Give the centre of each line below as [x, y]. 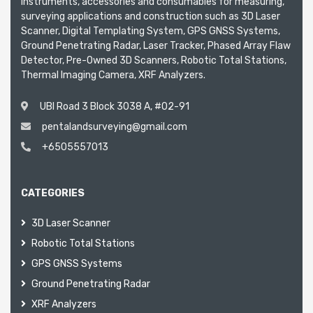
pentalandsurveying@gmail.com [115, 126]
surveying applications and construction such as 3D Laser [151, 16]
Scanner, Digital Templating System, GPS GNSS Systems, [151, 31]
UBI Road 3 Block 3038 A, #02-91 [115, 106]
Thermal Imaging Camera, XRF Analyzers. [113, 75]
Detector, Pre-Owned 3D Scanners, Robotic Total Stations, [154, 60]
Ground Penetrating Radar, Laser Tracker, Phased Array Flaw [156, 45]
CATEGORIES [53, 193]
